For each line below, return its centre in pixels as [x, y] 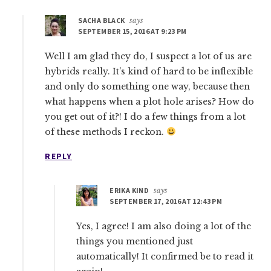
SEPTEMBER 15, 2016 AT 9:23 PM [132, 31]
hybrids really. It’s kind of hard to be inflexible [149, 71]
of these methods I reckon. [106, 132]
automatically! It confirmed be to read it [165, 256]
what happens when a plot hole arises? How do [150, 101]
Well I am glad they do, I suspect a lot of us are [149, 56]
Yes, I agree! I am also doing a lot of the [164, 226]
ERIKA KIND [129, 190]
